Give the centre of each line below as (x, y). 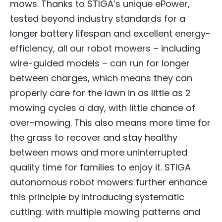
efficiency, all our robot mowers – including (105, 48)
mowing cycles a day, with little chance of (103, 108)
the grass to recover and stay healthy (94, 137)
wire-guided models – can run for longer (100, 63)
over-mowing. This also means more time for (110, 122)
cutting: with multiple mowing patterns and (105, 212)
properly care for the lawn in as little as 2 (100, 93)
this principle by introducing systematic (97, 197)
